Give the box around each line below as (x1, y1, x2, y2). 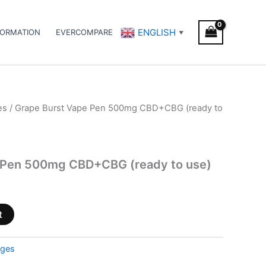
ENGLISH (138, 27, 176, 39)
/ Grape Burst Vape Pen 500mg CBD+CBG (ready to (7, 103, 223, 113)
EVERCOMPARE (56, 27, 113, 37)
